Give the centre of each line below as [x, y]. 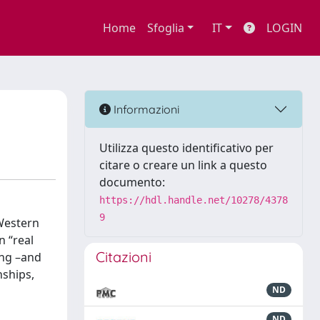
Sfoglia [165, 28]
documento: [132, 182]
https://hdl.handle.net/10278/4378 [194, 200]
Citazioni [124, 257]
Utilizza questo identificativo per [186, 148]
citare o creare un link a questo [183, 165]
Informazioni [145, 109]
